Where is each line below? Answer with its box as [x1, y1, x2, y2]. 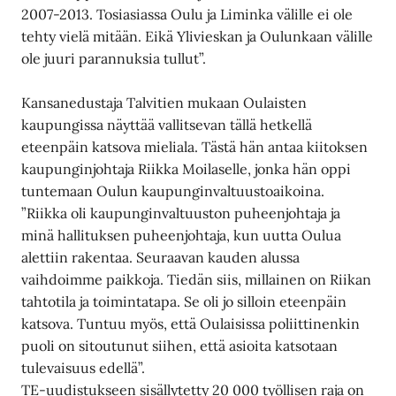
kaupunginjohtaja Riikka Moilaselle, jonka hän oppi [21, 160, 352, 179]
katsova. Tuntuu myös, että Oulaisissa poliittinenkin [21, 315, 361, 333]
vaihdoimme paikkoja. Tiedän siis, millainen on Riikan [21, 270, 372, 289]
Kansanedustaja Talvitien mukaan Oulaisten [21, 94, 308, 112]
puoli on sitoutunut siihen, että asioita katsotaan [21, 337, 339, 355]
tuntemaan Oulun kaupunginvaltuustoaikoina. [21, 182, 325, 201]
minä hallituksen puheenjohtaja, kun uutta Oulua [21, 226, 342, 245]
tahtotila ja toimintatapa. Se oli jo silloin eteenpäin [21, 293, 347, 311]
